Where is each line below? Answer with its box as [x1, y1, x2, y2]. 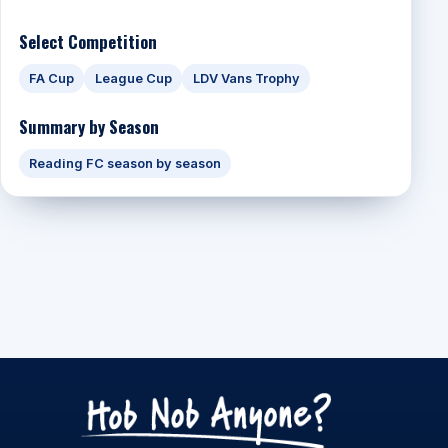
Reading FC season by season [28, 156, 221, 172]
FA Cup [28, 71, 74, 87]
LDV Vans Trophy [192, 71, 300, 87]
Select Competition [18, 28, 157, 54]
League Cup [94, 71, 172, 87]
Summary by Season [18, 113, 159, 139]
